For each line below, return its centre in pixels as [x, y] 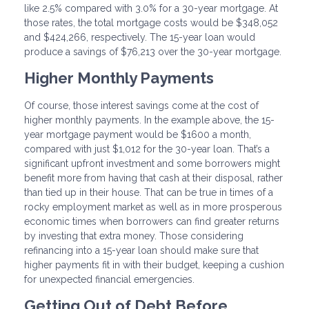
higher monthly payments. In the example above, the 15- [149, 120]
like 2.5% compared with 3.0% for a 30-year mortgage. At [151, 8]
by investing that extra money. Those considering [134, 236]
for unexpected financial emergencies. [109, 280]
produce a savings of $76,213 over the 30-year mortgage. [153, 51]
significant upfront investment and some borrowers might [152, 164]
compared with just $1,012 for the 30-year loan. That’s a [147, 149]
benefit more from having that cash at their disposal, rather [153, 178]
